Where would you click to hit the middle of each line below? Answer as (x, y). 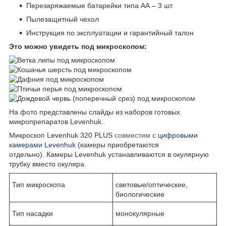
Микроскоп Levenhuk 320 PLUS (62, 135)
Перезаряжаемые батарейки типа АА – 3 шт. (100, 5)
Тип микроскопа (39, 184)
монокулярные (140, 213)
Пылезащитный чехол (63, 19)
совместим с (136, 135)
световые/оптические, (152, 184)
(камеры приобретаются (117, 145)
